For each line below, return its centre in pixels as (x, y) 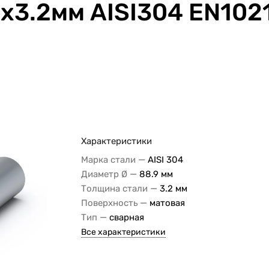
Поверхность (110, 203)
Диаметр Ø (104, 174)
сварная (127, 217)
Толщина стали (115, 188)
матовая (168, 203)
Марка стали (109, 159)
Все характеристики (124, 232)
